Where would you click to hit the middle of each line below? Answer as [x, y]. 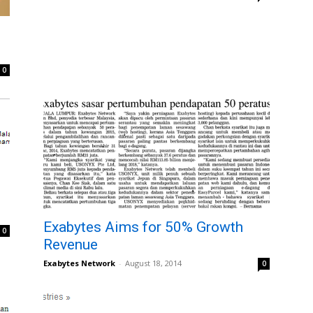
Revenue [71, 245]
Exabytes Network [79, 263]
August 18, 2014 [153, 263]
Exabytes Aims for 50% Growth [143, 227]
